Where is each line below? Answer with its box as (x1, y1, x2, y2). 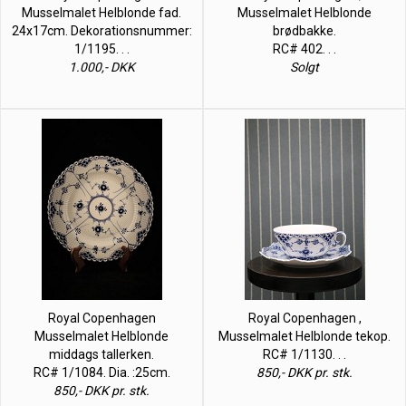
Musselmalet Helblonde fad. (22, 5, 181, 20)
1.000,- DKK (68, 59, 135, 74)
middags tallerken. (49, 346, 154, 362)
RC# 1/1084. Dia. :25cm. (33, 364, 170, 380)
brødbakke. (273, 23, 336, 38)
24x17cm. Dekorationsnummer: (11, 23, 192, 38)
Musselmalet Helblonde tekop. (218, 328, 391, 343)
